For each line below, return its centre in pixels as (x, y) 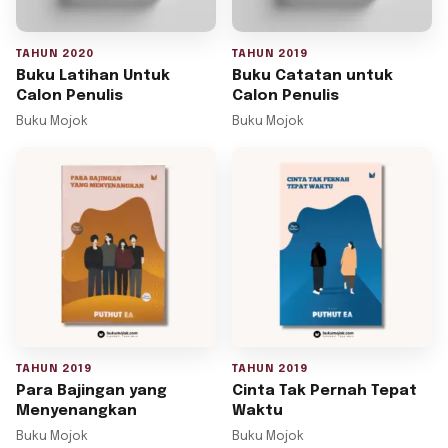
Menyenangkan (76, 410)
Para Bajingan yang (91, 390)
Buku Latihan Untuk (93, 75)
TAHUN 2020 (55, 53)
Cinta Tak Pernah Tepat (324, 390)
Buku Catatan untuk (312, 75)
